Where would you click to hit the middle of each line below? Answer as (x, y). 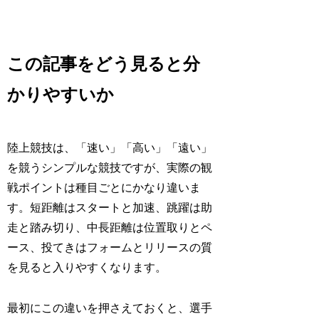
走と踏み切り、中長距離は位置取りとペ (110, 228)
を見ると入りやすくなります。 (87, 268)
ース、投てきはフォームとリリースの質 (110, 248)
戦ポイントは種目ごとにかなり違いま (104, 188)
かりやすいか (61, 95)
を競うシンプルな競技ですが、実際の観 (110, 168)
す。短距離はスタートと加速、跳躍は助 (110, 208)
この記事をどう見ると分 (104, 64)
